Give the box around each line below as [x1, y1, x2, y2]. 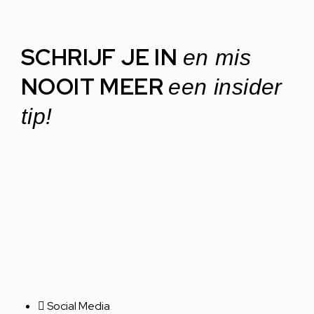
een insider [168, 74, 282, 100]
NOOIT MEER [21, 71, 169, 102]
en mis [182, 45, 252, 71]
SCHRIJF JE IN [21, 42, 183, 73]
